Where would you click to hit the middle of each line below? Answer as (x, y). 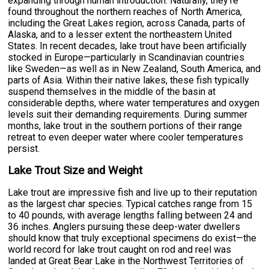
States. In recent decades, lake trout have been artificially (128, 46)
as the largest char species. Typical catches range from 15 (130, 204)
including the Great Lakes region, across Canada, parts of (127, 23)
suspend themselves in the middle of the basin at (112, 92)
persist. (24, 149)
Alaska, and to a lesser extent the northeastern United (120, 35)
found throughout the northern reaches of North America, (125, 12)
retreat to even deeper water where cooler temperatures (126, 138)
